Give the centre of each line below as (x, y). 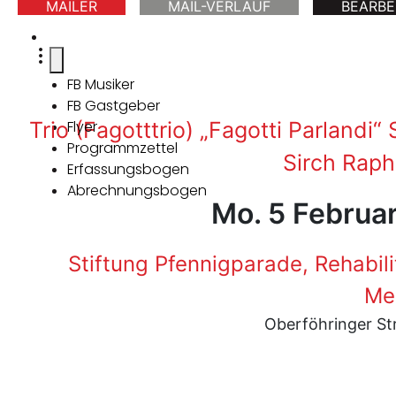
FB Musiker (101, 84)
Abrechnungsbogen (137, 190)
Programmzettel (122, 148)
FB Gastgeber (114, 106)
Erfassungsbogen (128, 169)
